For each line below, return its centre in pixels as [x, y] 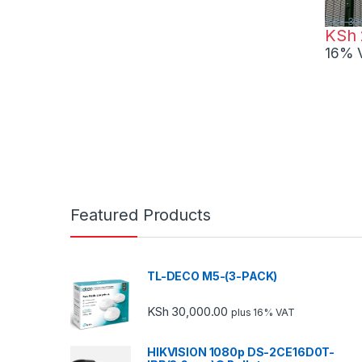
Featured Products [141, 215]
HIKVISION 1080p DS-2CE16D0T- [241, 351]
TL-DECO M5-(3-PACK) [213, 276]
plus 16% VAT [263, 313]
